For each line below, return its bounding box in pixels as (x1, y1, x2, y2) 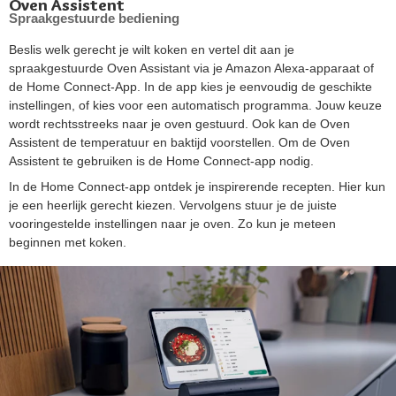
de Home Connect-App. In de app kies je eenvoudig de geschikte (9, 79, 372, 94)
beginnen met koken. (9, 234, 126, 249)
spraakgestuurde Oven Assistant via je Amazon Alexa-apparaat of (9, 60, 374, 75)
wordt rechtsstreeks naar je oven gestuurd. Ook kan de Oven (9, 116, 350, 131)
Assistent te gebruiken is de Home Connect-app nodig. (9, 153, 314, 168)
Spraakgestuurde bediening (9, 10, 179, 26)
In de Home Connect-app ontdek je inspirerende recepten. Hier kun (9, 179, 385, 194)
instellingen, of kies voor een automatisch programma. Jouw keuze (9, 97, 382, 112)
